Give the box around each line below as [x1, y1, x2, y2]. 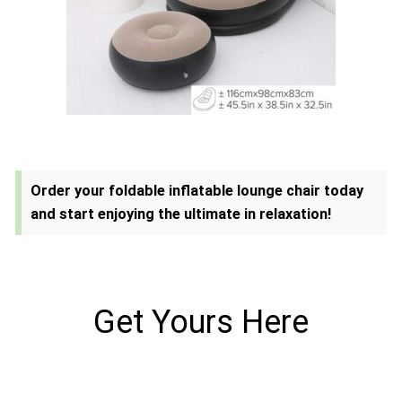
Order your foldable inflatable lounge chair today [31, 182, 363, 200]
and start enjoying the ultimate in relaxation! [31, 205, 331, 223]
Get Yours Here [93, 303, 309, 342]
